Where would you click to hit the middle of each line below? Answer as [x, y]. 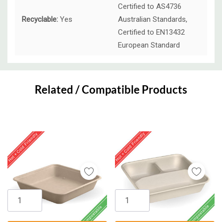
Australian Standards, [153, 20]
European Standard [149, 45]
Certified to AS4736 [150, 7]
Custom [31, 71]
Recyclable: [41, 20]
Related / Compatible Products [111, 90]
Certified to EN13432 [151, 32]
